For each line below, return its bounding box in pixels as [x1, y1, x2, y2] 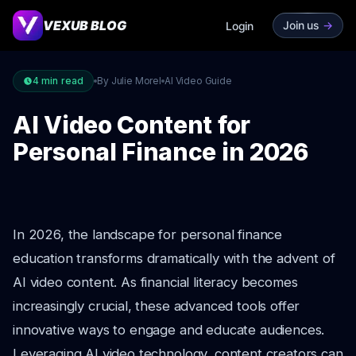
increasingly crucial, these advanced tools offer [13, 298, 300, 314]
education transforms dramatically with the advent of [13, 250, 335, 266]
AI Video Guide [164, 75, 232, 87]
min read [39, 75, 84, 87]
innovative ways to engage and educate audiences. [13, 322, 325, 338]
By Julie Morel [97, 75, 161, 87]
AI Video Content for [13, 110, 250, 139]
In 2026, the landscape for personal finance [13, 226, 283, 242]
